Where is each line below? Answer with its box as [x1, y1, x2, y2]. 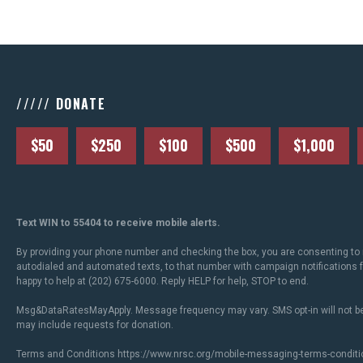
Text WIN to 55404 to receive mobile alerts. [16, 217, 220, 229]
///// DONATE [16, 94, 106, 114]
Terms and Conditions [16, 348, 117, 361]
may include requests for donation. [16, 319, 173, 331]
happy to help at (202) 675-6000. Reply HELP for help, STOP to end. [16, 275, 309, 288]
